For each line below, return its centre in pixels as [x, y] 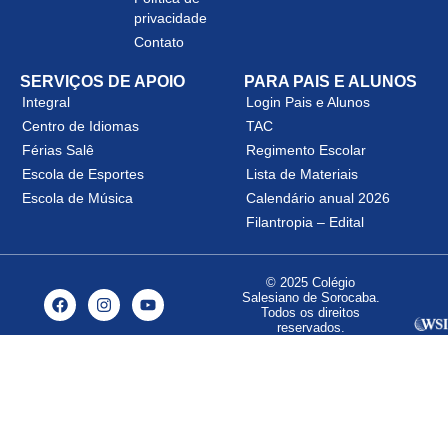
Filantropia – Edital [305, 222]
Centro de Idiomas [80, 126]
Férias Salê [58, 150]
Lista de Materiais [302, 174]
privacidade [170, 18]
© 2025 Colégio [311, 282]
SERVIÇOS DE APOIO [102, 81]
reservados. [310, 327]
